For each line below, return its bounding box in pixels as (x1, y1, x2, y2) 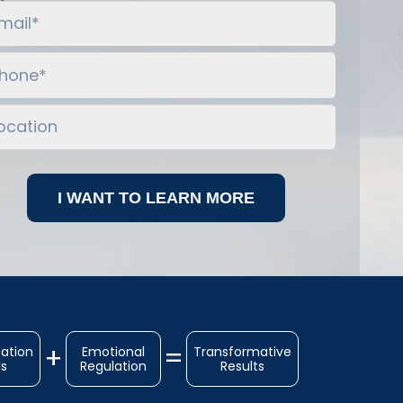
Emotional (81, 342, 145, 361)
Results (219, 356, 264, 375)
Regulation (79, 356, 147, 375)
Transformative (193, 342, 291, 361)
